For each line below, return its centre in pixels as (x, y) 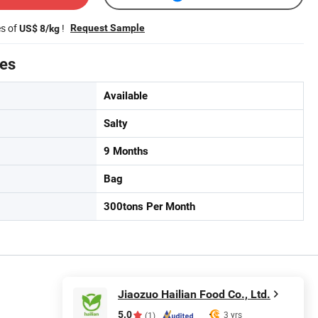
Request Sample (108, 28)
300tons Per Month (149, 207)
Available (126, 96)
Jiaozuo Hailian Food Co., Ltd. (194, 294)
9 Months (126, 151)
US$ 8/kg (39, 28)
